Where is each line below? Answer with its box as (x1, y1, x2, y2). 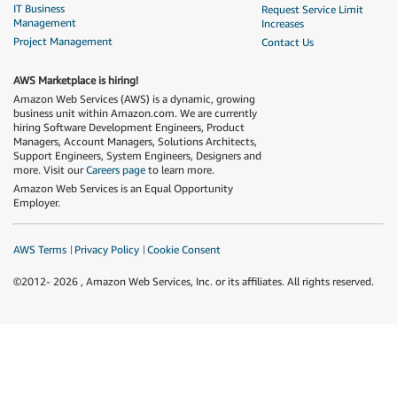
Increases (261, 16, 304, 30)
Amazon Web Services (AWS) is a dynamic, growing (13, 91, 255, 105)
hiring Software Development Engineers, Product (13, 120, 245, 134)
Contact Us (261, 35, 314, 49)
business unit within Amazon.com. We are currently (13, 105, 257, 120)
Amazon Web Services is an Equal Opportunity (13, 181, 233, 195)
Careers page (86, 162, 145, 176)
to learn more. (145, 162, 214, 176)
